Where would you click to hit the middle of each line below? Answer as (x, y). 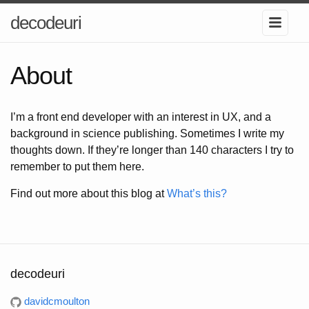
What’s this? (197, 193)
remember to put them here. (77, 167)
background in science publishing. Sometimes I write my (147, 133)
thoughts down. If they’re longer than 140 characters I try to (152, 150)
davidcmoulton (57, 301)
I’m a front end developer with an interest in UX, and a (141, 117)
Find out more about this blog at (89, 193)
